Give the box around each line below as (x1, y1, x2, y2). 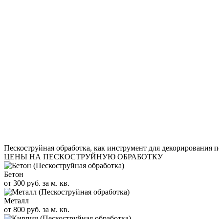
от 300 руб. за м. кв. (4, 178, 69, 187)
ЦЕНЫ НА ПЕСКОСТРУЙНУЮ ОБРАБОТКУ (4, 152, 163, 161)
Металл (4, 196, 29, 205)
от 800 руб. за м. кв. (4, 205, 69, 214)
